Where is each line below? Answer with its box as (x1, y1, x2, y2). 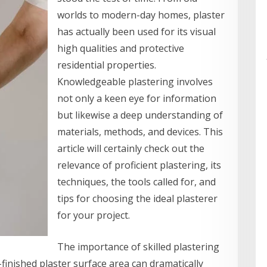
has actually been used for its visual (57, 25, 216, 39)
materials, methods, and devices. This (57, 125, 223, 139)
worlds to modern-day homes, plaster (57, 8, 225, 22)
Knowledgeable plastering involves (57, 75, 213, 89)
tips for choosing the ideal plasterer (57, 192, 218, 206)
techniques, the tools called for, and (57, 175, 216, 189)
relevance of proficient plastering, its (57, 159, 221, 172)
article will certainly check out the (57, 142, 204, 156)
